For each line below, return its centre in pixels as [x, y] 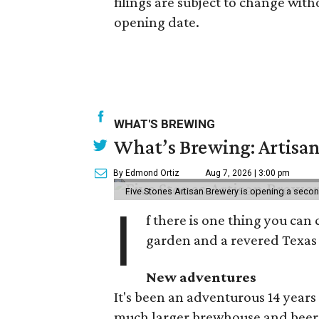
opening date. [157, 22]
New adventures [202, 277]
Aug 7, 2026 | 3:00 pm [247, 173]
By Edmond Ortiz [146, 173]
